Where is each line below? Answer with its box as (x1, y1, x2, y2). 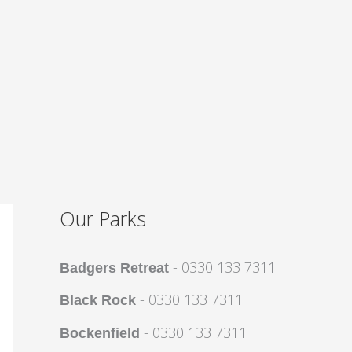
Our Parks (60, 204, 146, 232)
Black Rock (60, 292, 136, 308)
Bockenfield (60, 324, 140, 341)
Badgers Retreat (60, 259, 169, 276)
